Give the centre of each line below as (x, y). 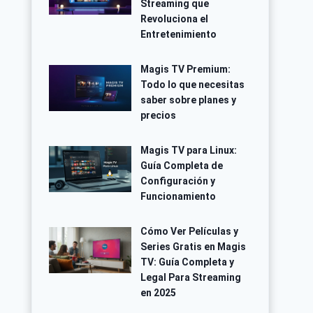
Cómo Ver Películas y (189, 231)
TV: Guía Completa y (187, 262)
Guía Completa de (181, 165)
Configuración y (177, 181)
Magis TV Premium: (185, 69)
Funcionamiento (178, 196)
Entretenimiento (178, 34)
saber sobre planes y (188, 100)
